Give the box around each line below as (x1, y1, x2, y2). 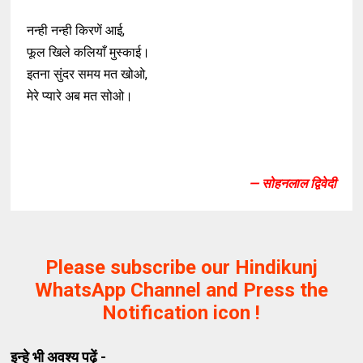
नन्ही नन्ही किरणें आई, (27, 23, 126, 38)
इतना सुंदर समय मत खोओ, (27, 66, 148, 82)
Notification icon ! (102, 301, 261, 324)
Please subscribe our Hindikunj (45, 256, 318, 279)
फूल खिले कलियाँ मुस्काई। (27, 45, 151, 60)
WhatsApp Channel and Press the (34, 279, 328, 301)
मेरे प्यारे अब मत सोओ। (27, 88, 134, 104)
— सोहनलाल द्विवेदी (248, 176, 336, 191)
